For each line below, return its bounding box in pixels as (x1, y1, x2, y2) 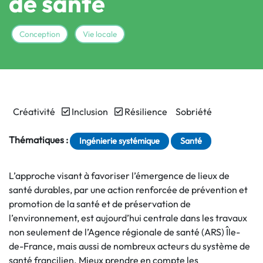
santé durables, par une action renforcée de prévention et (9, 184, 248, 195)
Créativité (11, 106, 55, 117)
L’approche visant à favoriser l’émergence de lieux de (9, 170, 230, 181)
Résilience (123, 106, 167, 117)
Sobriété (174, 106, 212, 117)
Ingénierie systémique (79, 136, 160, 146)
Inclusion (70, 106, 108, 117)
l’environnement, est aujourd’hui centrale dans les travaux (9, 212, 247, 224)
